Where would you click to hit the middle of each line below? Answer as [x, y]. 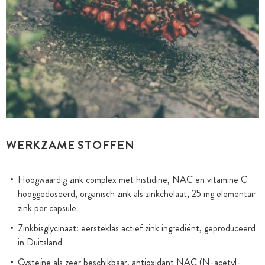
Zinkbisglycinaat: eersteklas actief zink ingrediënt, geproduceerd [137, 228]
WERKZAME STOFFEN [70, 145]
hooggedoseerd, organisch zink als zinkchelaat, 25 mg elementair [137, 194]
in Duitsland [40, 242]
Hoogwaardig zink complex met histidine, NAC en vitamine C [132, 180]
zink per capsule [47, 208]
